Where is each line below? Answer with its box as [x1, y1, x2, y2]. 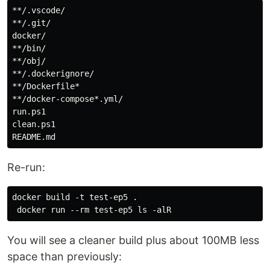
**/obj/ [12, 56, 46, 66]
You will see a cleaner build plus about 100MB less [7, 234, 259, 247]
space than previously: [7, 250, 122, 263]
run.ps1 [12, 107, 46, 117]
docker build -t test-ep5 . [12, 192, 137, 202]
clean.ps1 [12, 119, 55, 130]
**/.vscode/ [12, 5, 65, 16]
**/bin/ [12, 43, 46, 54]
